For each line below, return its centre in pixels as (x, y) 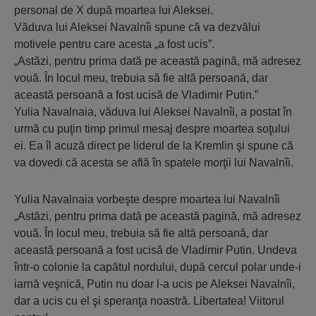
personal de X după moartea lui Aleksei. (114, 10)
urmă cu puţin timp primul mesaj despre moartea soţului (152, 129)
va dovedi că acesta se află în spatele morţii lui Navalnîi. (154, 163)
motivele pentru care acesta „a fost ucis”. (114, 44)
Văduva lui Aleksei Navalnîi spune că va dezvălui (137, 27)
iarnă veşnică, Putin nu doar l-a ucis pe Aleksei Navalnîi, (154, 284)
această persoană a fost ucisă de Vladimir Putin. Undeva (156, 250)
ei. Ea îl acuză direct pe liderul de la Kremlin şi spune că (154, 146)
